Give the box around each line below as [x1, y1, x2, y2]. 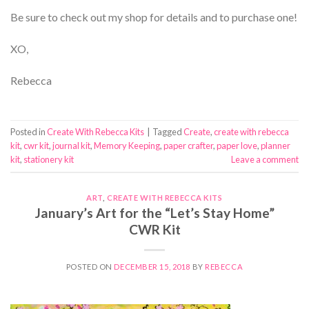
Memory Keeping [94, 140, 160, 152]
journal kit [52, 140, 90, 152]
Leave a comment [231, 154, 299, 166]
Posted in [10, 126, 47, 138]
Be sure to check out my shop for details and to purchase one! [10, 10, 297, 24]
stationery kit [23, 154, 74, 166]
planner [261, 140, 290, 152]
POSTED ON [66, 262, 114, 272]
